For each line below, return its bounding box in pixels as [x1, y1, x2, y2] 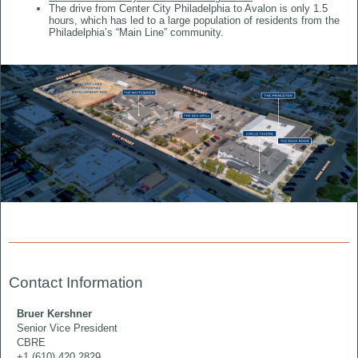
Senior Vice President [17, 322, 117, 334]
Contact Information [9, 274, 143, 291]
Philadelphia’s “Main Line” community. [49, 26, 227, 38]
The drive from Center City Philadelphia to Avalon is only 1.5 [49, 2, 328, 14]
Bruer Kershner [17, 308, 92, 320]
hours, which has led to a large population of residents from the [49, 14, 340, 26]
